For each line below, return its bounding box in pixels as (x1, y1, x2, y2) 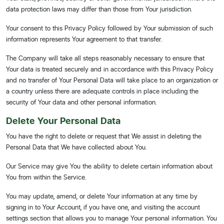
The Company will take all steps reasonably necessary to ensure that (6, 54, 204, 62)
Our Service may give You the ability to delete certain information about (6, 162, 212, 170)
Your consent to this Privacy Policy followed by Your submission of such (6, 24, 213, 32)
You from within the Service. (6, 173, 86, 181)
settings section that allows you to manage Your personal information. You (6, 214, 217, 222)
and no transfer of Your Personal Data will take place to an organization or (6, 76, 218, 84)
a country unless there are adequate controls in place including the (6, 87, 198, 95)
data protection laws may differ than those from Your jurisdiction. (6, 5, 192, 13)
